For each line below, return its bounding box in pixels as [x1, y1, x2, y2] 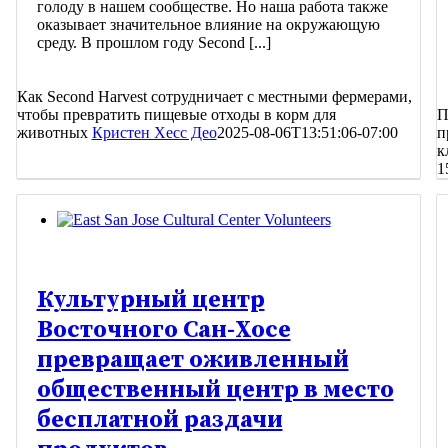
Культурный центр [36, 285, 265, 316]
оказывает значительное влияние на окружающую [36, 16, 380, 34]
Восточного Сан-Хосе [36, 315, 291, 346]
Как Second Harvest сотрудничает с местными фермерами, [16, 88, 412, 106]
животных [16, 124, 92, 142]
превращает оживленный [36, 345, 349, 376]
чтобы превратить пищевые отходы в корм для [16, 106, 336, 124]
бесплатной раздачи [36, 405, 283, 436]
